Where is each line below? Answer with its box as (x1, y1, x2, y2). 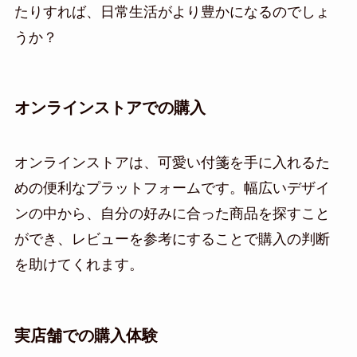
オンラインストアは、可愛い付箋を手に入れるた (14, 155, 330, 171)
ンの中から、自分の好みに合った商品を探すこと (14, 206, 330, 222)
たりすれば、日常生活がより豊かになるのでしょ (14, 3, 330, 20)
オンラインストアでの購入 (14, 98, 206, 116)
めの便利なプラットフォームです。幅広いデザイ (14, 180, 330, 197)
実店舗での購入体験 (14, 326, 158, 344)
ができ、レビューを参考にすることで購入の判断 (14, 231, 330, 248)
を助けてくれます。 (14, 257, 143, 273)
